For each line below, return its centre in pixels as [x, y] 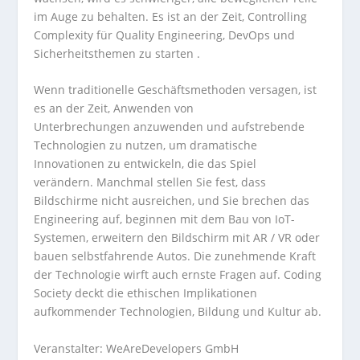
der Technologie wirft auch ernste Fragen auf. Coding [178, 275]
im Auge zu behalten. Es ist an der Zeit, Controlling [171, 16]
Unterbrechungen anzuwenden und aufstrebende [170, 127]
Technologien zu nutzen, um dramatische [146, 145]
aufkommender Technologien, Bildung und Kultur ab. [178, 312]
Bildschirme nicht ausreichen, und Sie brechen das [172, 201]
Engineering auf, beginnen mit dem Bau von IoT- [165, 219]
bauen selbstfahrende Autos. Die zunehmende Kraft [175, 256]
